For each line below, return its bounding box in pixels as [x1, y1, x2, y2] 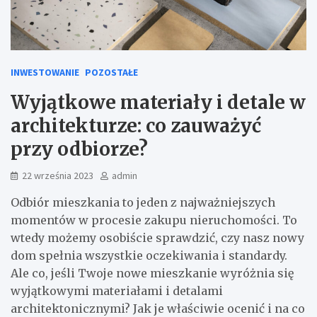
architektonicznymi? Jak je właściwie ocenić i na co [11, 301, 305, 316]
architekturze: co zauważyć [11, 113, 261, 137]
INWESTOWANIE [11, 65, 79, 79]
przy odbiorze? [11, 137, 148, 161]
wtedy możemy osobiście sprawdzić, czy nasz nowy [11, 230, 304, 245]
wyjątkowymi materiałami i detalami [11, 283, 223, 298]
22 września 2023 [22, 168, 93, 182]
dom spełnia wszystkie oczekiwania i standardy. [11, 248, 287, 263]
